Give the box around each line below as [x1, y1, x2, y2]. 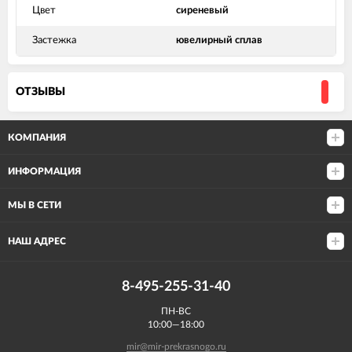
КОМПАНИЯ [8, 132, 66, 142]
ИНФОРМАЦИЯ [8, 166, 81, 176]
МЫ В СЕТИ [8, 200, 61, 210]
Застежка [32, 35, 76, 46]
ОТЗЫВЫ [16, 86, 65, 98]
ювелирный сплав [176, 35, 262, 46]
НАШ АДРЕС [8, 236, 66, 246]
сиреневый [176, 5, 229, 16]
